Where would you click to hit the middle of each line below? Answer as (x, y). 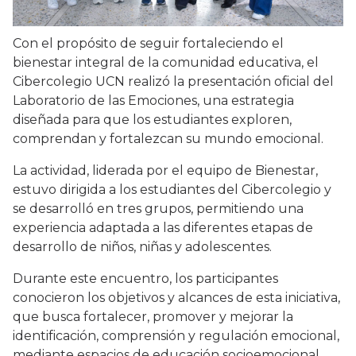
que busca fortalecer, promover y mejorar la (153, 317)
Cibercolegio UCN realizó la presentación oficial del (173, 82)
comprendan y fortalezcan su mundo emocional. (168, 139)
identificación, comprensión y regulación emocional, (176, 336)
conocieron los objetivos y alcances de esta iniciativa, (176, 298)
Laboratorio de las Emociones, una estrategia (153, 101)
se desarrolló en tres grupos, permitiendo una (158, 209)
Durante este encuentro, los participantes (145, 279)
